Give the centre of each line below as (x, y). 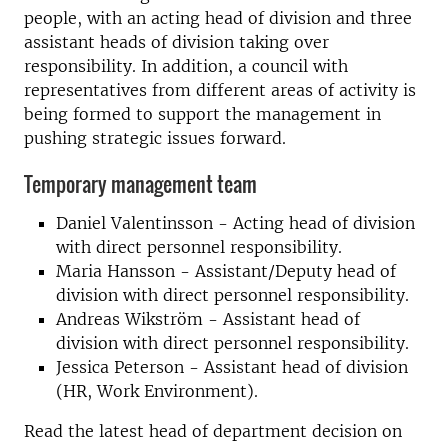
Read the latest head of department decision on (213, 430)
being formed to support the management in (202, 114)
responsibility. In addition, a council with (186, 66)
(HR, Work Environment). (157, 390)
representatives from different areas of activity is (220, 90)
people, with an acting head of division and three (218, 18)
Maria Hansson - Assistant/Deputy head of (226, 270)
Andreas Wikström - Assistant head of (208, 318)
